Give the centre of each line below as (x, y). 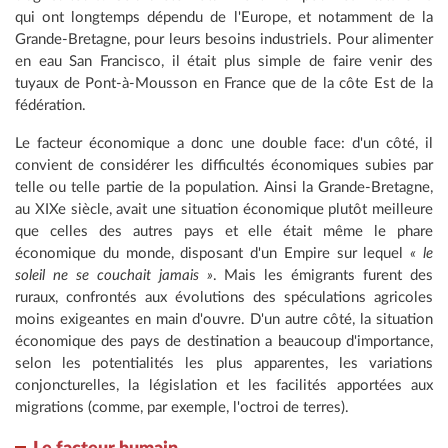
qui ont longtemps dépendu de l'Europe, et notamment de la (224, 18)
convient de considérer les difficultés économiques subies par (224, 166)
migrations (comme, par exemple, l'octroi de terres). (182, 408)
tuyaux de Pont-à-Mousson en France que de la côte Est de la (224, 84)
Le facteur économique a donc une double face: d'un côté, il (224, 144)
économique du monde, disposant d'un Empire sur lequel (213, 254)
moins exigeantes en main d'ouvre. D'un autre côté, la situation (224, 320)
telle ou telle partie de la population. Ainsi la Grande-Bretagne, (224, 188)
